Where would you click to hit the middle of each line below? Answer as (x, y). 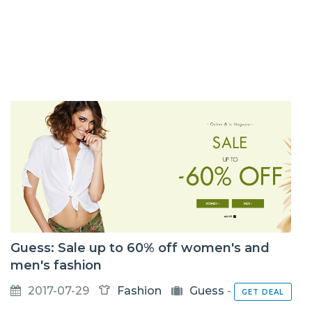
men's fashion (56, 265)
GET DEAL (263, 292)
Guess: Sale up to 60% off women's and (140, 248)
